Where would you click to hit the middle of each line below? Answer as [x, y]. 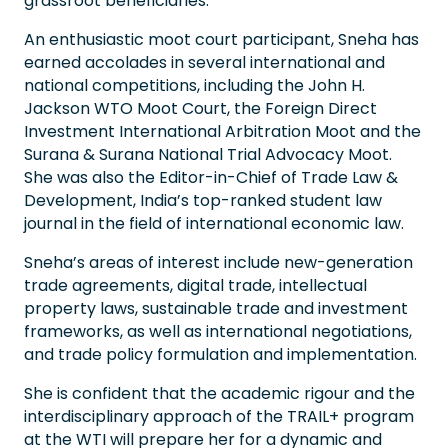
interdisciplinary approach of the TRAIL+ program [219, 416]
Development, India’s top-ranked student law [203, 200]
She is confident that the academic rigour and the [219, 393]
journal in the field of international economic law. [214, 223]
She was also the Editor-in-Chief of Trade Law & [211, 177]
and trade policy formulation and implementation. [220, 354]
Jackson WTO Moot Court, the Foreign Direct [200, 108]
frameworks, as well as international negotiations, [218, 331]
